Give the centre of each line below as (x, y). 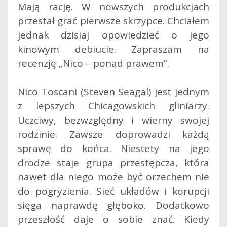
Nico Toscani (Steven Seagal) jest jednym (113, 91)
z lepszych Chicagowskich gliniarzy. (113, 106)
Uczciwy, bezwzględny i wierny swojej (113, 120)
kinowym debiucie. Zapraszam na (113, 49)
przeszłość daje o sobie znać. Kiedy (113, 219)
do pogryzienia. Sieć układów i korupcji (113, 191)
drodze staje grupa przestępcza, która (113, 162)
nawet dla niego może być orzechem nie (113, 177)
